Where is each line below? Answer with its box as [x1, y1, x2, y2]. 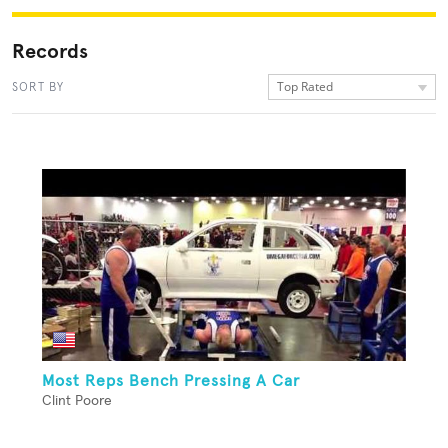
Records [12, 39, 88, 63]
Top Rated [277, 78, 333, 95]
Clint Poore [42, 394, 112, 409]
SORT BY [12, 80, 64, 94]
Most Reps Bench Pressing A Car [42, 373, 300, 390]
